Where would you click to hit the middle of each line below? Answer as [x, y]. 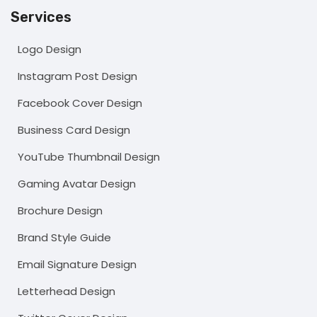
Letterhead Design [67, 292]
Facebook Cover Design [80, 103]
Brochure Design [60, 211]
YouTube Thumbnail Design [89, 157]
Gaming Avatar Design [77, 184]
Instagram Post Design [77, 76]
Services [41, 17]
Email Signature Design [77, 265]
